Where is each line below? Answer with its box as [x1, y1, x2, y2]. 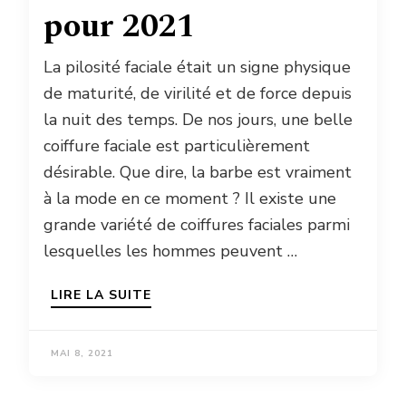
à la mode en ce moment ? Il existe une [43, 188, 336, 210]
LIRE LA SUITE [51, 286, 151, 304]
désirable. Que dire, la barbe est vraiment [43, 161, 352, 184]
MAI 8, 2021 [51, 347, 113, 361]
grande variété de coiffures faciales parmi [43, 214, 350, 237]
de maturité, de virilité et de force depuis [43, 82, 352, 105]
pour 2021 [43, 2, 195, 53]
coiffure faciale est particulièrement [43, 135, 310, 158]
